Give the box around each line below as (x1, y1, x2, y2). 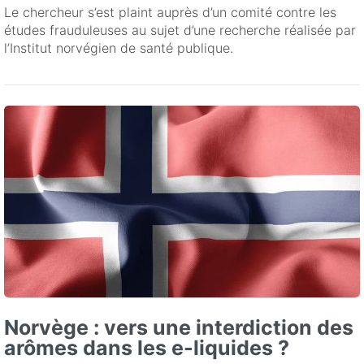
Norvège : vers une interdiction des (4, 315, 353, 340)
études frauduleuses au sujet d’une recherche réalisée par (4, 22, 356, 39)
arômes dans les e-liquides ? (4, 336, 289, 361)
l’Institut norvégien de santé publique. (4, 40, 233, 57)
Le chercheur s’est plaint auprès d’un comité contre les (4, 4, 336, 21)
